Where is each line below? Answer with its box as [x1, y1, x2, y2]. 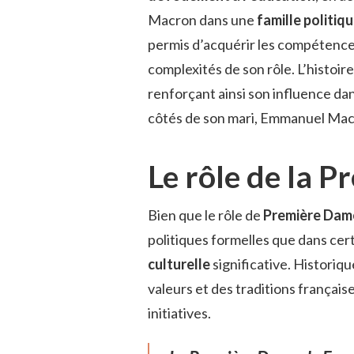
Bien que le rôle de [148, 205, 263, 224]
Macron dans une [148, 11, 257, 29]
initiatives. [148, 303, 211, 322]
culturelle [148, 254, 210, 273]
